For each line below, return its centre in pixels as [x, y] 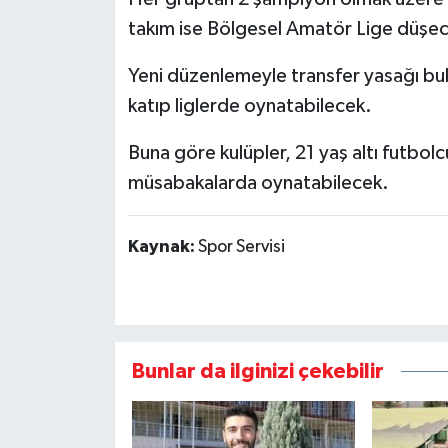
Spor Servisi [241, 247]
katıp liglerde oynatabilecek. [249, 106]
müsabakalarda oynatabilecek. [258, 183]
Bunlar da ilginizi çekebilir [257, 371]
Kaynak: [162, 247]
